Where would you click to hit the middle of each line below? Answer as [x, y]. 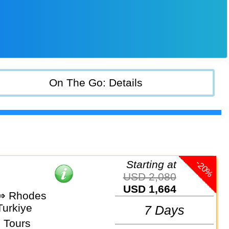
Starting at [155, 164]
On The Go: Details [96, 83]
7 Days [165, 210]
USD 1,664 [153, 189]
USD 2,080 [153, 176]
